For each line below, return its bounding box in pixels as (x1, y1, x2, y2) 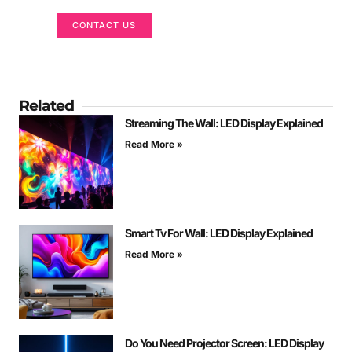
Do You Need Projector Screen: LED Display (125, 336, 324, 350)
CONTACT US (72, 20, 136, 31)
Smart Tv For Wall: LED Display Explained (125, 226, 313, 240)
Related (19, 97, 74, 115)
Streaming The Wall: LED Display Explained (125, 116, 323, 130)
